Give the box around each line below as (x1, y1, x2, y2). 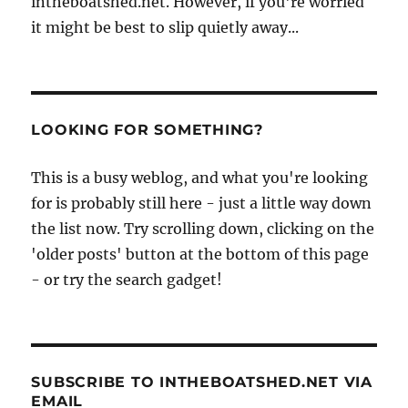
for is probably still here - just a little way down (31, 193, 372, 212)
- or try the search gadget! (31, 270, 223, 289)
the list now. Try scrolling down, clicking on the (31, 219, 375, 238)
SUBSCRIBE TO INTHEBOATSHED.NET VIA (31, 372, 372, 391)
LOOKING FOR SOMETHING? (31, 120, 263, 138)
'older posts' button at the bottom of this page (31, 244, 370, 263)
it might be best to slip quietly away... (31, 17, 300, 36)
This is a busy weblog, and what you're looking (31, 168, 369, 187)
